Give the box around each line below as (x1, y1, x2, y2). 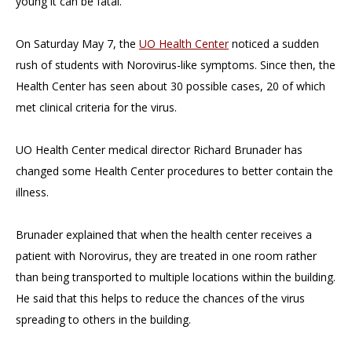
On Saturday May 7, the (16, 36, 139, 51)
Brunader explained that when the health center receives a (16, 227, 312, 242)
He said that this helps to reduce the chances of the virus (16, 291, 305, 306)
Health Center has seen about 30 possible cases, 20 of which (16, 79, 325, 93)
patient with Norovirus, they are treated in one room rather (16, 248, 317, 263)
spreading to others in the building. (16, 312, 191, 327)
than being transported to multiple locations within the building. (16, 269, 335, 284)
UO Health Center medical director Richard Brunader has (16, 142, 302, 157)
